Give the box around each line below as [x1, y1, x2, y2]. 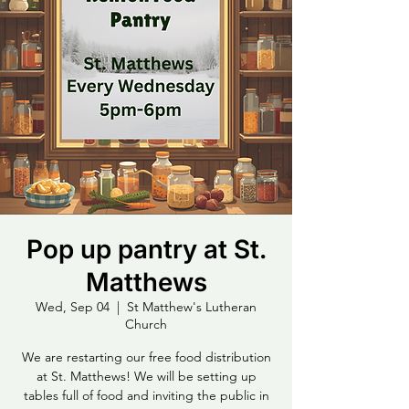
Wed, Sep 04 [36, 299, 110, 315]
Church [125, 316, 167, 332]
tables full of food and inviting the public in [23, 387, 269, 404]
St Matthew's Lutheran [127, 299, 257, 315]
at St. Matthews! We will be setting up [36, 368, 257, 384]
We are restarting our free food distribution [21, 349, 271, 365]
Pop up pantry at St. [26, 234, 267, 265]
